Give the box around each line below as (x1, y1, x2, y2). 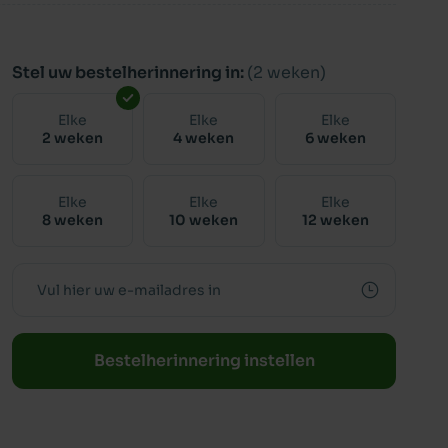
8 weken (42, 211, 104, 229)
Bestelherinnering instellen (93, 350, 315, 371)
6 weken (304, 129, 366, 147)
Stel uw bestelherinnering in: (12, 62, 247, 83)
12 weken (301, 211, 369, 229)
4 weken (173, 129, 235, 147)
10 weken (169, 211, 239, 229)
